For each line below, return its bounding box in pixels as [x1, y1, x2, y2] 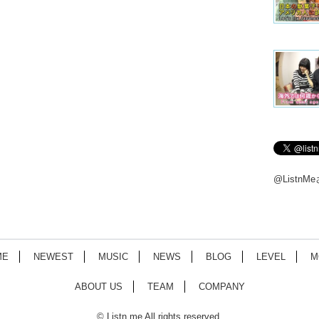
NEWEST [33, 251, 73, 262]
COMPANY [198, 281, 245, 292]
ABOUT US [74, 281, 122, 292]
